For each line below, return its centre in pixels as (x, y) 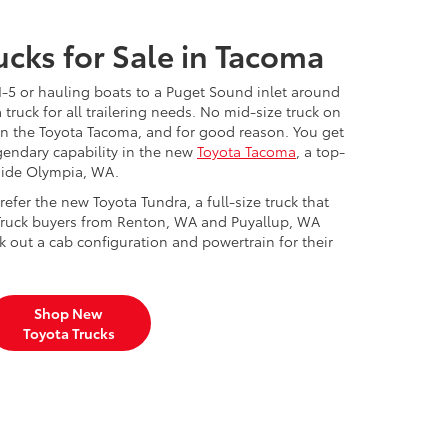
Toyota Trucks (68, 333)
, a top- (320, 151)
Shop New (68, 313)
